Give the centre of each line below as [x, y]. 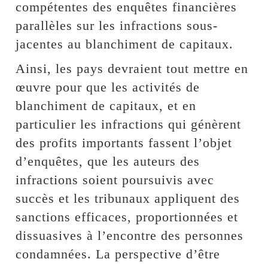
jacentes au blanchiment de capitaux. [125, 44]
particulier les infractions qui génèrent [129, 124]
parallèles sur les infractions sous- [117, 26]
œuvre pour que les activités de [108, 87]
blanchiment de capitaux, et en [106, 106]
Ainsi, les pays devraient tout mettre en [132, 69]
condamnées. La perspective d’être [118, 254]
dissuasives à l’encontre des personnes [130, 236]
